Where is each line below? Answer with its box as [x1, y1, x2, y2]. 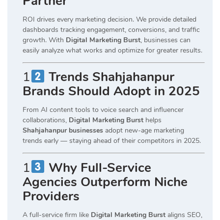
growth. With [23, 35, 66, 45]
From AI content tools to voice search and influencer [23, 105, 184, 115]
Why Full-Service [48, 159, 151, 176]
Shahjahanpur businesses [23, 126, 103, 136]
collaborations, [23, 115, 69, 125]
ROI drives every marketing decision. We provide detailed [23, 14, 196, 24]
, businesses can [140, 35, 191, 45]
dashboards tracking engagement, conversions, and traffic [23, 25, 200, 34]
